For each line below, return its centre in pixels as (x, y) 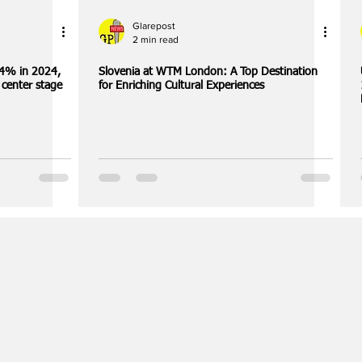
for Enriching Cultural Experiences (181, 86)
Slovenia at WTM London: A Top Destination (208, 72)
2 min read (156, 39)
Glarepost (154, 26)
